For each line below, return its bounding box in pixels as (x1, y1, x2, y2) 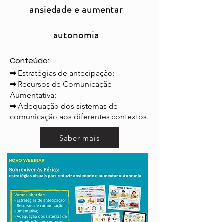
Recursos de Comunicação (18, 79, 112, 89)
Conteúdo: (10, 55, 49, 66)
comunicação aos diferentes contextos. (10, 112, 149, 122)
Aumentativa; (10, 90, 56, 100)
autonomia (53, 28, 99, 43)
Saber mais (59, 133, 100, 143)
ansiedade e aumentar (29, 2, 123, 17)
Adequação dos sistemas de (18, 101, 118, 111)
